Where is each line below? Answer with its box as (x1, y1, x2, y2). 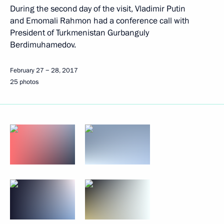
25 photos (10, 77, 38, 86)
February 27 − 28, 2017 (10, 66, 78, 75)
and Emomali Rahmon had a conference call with (10, 15, 189, 26)
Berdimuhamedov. (10, 39, 76, 50)
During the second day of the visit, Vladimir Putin (10, 3, 185, 14)
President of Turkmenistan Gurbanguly (10, 27, 149, 38)
